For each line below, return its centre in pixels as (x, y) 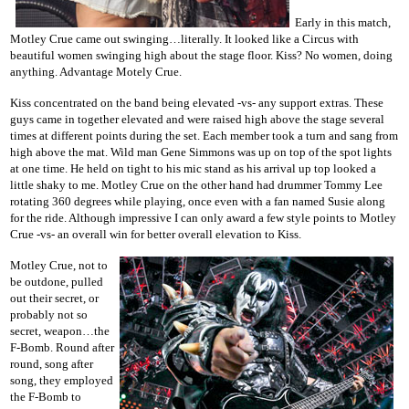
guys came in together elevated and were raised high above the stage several (197, 119)
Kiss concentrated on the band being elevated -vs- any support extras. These (197, 102)
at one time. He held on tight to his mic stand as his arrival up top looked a (193, 168)
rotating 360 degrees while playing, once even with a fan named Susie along (198, 201)
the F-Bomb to (46, 396)
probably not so (49, 314)
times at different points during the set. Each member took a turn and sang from (204, 135)
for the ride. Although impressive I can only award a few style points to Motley (203, 217)
